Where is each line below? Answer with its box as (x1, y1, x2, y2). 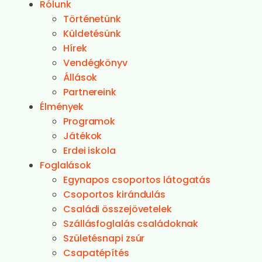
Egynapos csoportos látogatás (63, 173, 211, 187)
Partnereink (63, 85, 116, 99)
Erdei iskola (63, 144, 116, 157)
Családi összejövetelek (63, 202, 172, 216)
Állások (63, 71, 98, 84)
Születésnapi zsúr (63, 232, 145, 245)
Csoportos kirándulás (63, 188, 166, 201)
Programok (63, 115, 116, 128)
